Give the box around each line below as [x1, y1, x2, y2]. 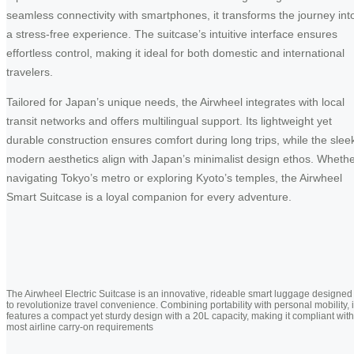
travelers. [6, 66, 53, 79]
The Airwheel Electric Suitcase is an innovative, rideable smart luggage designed [6, 288, 352, 300]
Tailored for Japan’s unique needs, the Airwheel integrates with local [6, 96, 345, 109]
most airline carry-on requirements [6, 322, 153, 333]
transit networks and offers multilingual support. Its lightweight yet [6, 115, 332, 128]
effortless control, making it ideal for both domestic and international [6, 47, 345, 60]
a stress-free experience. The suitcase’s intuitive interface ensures [6, 28, 337, 41]
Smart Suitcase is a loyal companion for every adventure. [6, 190, 292, 204]
